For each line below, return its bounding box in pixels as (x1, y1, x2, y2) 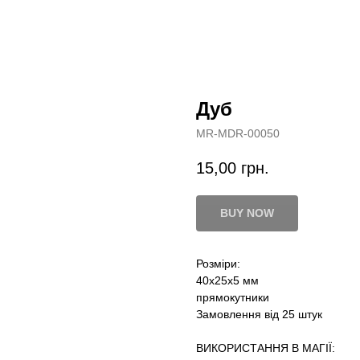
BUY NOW (220, 207, 274, 220)
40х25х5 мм (196, 274, 259, 288)
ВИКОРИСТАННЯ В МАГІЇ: (196, 342, 335, 355)
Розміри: (196, 257, 240, 271)
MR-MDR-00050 (196, 127, 280, 140)
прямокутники (196, 291, 269, 305)
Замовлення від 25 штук (196, 308, 322, 321)
